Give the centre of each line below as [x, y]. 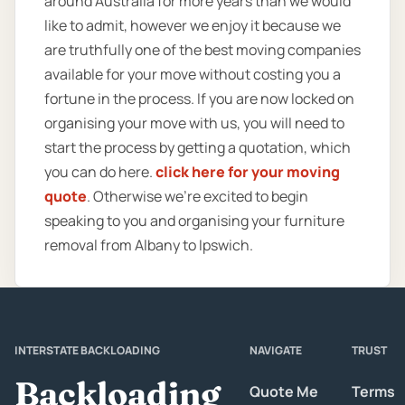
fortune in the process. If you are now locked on [199, 98]
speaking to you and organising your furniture [194, 220]
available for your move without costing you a [193, 74]
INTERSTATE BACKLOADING [87, 351]
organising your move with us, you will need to [194, 122]
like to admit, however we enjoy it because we [193, 25]
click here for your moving [248, 171]
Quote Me [284, 392]
